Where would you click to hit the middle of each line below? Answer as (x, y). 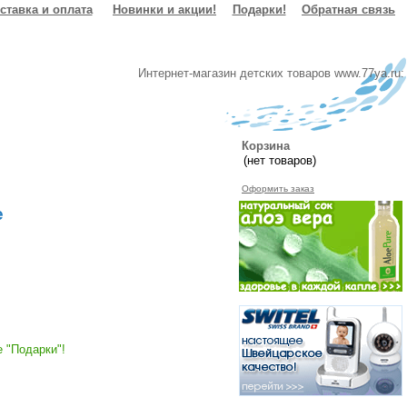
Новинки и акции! (164, 10)
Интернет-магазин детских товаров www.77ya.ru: (271, 73)
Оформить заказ (278, 189)
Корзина (266, 146)
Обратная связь (348, 10)
